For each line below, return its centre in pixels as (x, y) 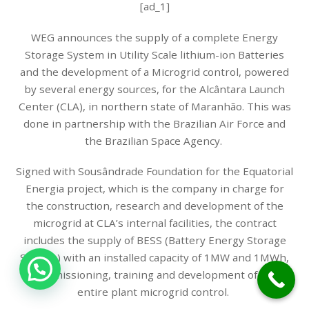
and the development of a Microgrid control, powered (154, 71)
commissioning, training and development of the (154, 275)
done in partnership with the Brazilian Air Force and (154, 123)
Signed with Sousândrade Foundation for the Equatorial (154, 171)
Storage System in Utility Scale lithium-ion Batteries (154, 54)
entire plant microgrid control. (154, 292)
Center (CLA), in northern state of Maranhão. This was (154, 106)
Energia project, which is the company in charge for (154, 189)
